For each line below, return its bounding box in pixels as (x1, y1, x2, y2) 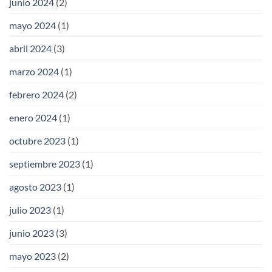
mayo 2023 (9, 250, 56, 262)
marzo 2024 (9, 65, 59, 77)
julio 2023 (9, 203, 51, 216)
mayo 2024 (9, 19, 56, 31)
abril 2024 (9, 42, 52, 54)
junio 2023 (9, 226, 54, 239)
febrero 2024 (9, 88, 64, 100)
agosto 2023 (9, 180, 61, 192)
